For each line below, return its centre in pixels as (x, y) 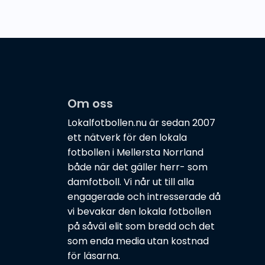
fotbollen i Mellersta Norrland (135, 153)
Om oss (90, 104)
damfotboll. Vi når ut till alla (131, 182)
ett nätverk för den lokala (127, 138)
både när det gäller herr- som (138, 167)
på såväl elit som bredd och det (141, 227)
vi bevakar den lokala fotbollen (139, 212)
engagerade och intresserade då (144, 197)
